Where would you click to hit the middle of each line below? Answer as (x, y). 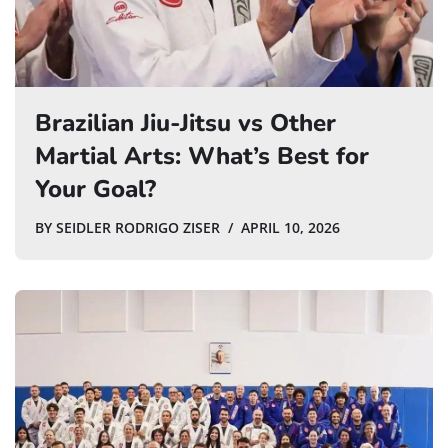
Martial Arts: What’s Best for (202, 155)
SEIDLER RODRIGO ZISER (138, 227)
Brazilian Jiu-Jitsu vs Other (185, 122)
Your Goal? (95, 188)
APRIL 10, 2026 (290, 227)
